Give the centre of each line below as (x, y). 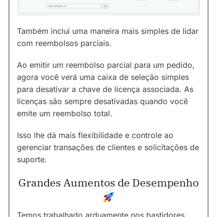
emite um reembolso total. (65, 114)
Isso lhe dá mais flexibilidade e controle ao (95, 135)
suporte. (32, 160)
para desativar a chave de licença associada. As (105, 89)
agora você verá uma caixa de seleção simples (103, 77)
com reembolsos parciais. (64, 43)
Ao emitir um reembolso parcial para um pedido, (106, 65)
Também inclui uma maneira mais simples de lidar (108, 31)
